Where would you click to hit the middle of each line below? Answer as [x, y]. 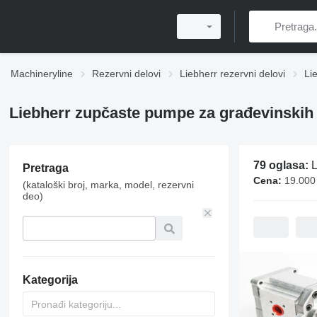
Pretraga [45, 168]
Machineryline [42, 74]
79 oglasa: [282, 165]
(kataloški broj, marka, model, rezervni [108, 185]
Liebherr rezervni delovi [232, 74]
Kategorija [50, 280]
